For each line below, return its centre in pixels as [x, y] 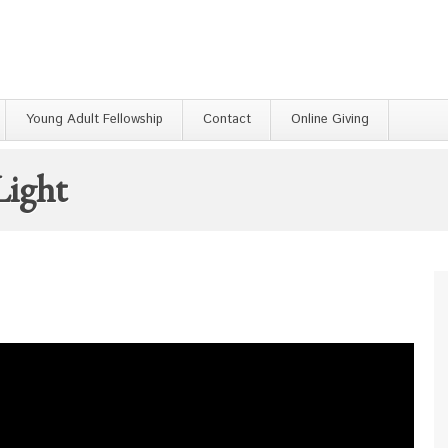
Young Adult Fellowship [94, 119]
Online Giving [330, 119]
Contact [227, 119]
